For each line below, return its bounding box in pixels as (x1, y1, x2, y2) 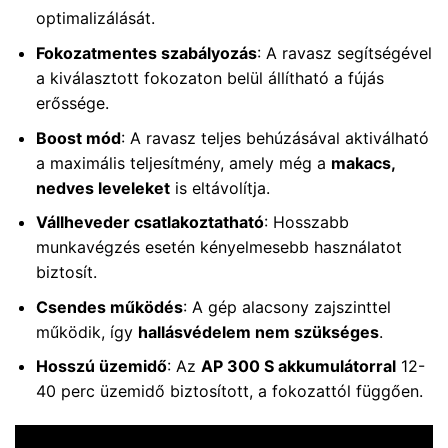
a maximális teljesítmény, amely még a (35, 152, 331, 173)
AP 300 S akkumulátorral (200, 356, 396, 377)
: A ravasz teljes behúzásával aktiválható (120, 127, 429, 148)
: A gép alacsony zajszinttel (182, 296, 391, 317)
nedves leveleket (35, 177, 170, 198)
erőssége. (35, 93, 109, 114)
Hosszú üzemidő (35, 356, 167, 377)
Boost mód (35, 127, 121, 148)
